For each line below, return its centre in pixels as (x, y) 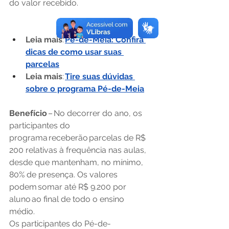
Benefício (29, 113)
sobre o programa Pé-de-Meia (85, 89)
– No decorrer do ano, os (96, 113)
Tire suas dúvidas (100, 76)
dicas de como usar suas (75, 52)
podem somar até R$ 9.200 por (69, 187)
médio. (24, 211)
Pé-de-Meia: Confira (105, 40)
